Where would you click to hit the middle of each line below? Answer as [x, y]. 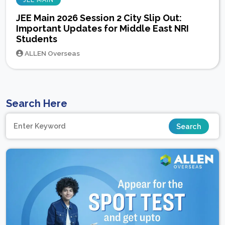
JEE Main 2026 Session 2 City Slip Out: [99, 18]
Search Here [37, 103]
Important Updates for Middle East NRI [102, 29]
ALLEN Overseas [51, 53]
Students [37, 39]
